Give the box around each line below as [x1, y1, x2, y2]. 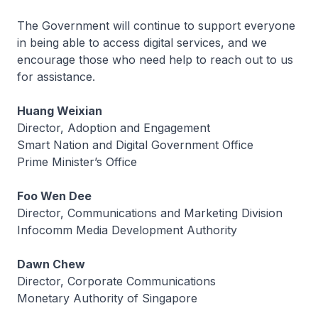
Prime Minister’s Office [17, 155, 137, 169]
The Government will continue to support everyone [17, 18, 295, 33]
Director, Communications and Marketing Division [17, 206, 283, 220]
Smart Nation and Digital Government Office [17, 138, 253, 152]
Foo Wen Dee [17, 189, 92, 203]
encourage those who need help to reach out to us [17, 53, 293, 67]
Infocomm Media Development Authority [17, 223, 237, 237]
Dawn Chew [17, 257, 85, 271]
